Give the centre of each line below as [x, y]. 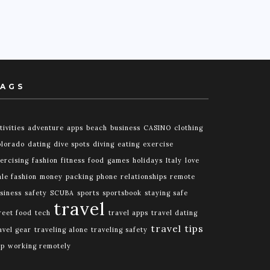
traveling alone [61, 229]
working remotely [39, 246]
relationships [144, 176]
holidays [148, 160]
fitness [73, 160]
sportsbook [122, 193]
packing [80, 176]
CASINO [157, 127]
